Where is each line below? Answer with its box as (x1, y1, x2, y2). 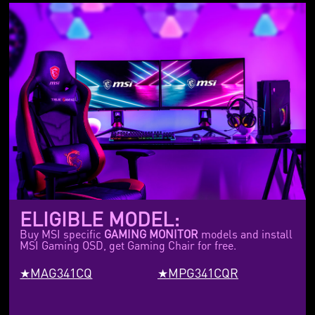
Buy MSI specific (20, 226, 105, 242)
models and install (198, 226, 293, 242)
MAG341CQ (30, 264, 93, 281)
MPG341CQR (168, 264, 238, 281)
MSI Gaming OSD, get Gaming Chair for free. (20, 238, 237, 253)
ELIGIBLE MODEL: (20, 206, 180, 232)
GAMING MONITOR (104, 226, 199, 242)
